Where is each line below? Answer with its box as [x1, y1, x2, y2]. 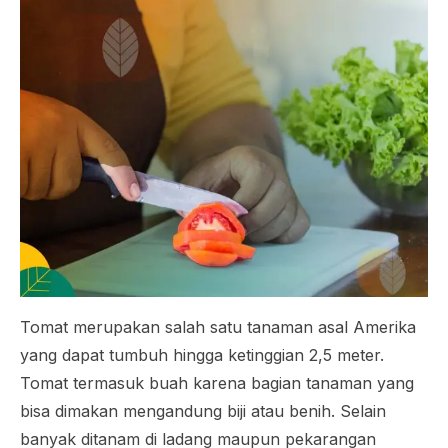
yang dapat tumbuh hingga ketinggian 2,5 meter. [20, 345, 384, 365]
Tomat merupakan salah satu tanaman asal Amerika [20, 317, 416, 337]
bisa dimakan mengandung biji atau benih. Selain [20, 401, 386, 421]
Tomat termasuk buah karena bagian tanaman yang [20, 373, 414, 393]
